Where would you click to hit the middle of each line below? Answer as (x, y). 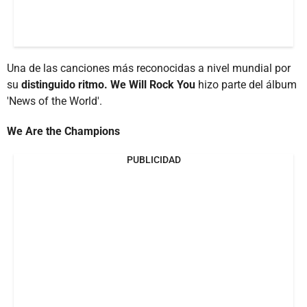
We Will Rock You (154, 85)
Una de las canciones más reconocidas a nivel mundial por (149, 69)
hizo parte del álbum (247, 85)
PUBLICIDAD (153, 160)
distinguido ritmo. (64, 85)
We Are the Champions (63, 132)
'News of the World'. (54, 101)
